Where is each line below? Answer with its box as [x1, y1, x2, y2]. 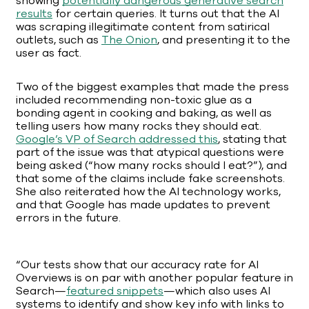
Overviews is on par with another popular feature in [16, 270, 293, 286]
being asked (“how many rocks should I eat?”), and [16, 158, 287, 174]
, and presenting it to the [157, 32, 290, 48]
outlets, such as [16, 32, 101, 48]
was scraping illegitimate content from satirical [16, 19, 270, 35]
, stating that [218, 132, 287, 148]
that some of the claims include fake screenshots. [16, 171, 285, 187]
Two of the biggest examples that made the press [16, 79, 289, 95]
